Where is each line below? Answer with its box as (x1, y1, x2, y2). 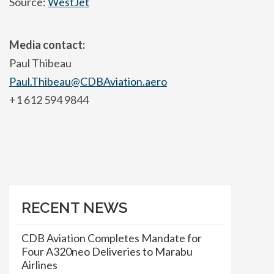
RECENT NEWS (21, 198, 127, 217)
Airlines (21, 257, 57, 272)
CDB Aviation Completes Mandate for (21, 231, 202, 245)
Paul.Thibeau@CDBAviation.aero (9, 74, 167, 88)
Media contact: (9, 37, 85, 51)
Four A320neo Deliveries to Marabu (21, 244, 193, 258)
